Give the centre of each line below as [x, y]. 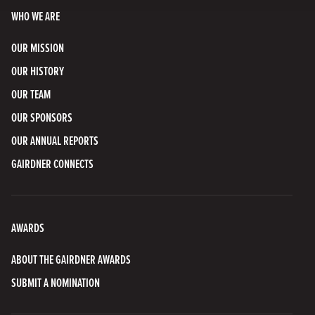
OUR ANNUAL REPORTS [55, 140]
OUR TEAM [31, 94]
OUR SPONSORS [42, 117]
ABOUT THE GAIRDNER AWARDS [71, 259]
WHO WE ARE [36, 15]
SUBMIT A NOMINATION [56, 282]
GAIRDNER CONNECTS [52, 163]
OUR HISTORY [38, 70]
